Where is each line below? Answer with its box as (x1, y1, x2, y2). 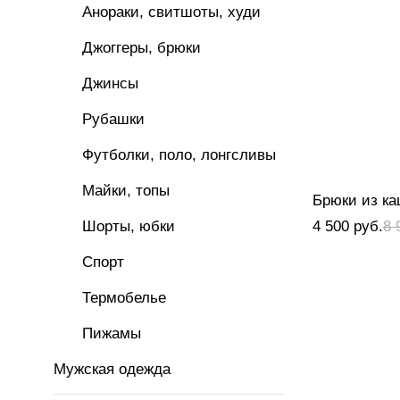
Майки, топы (82, 182, 170, 199)
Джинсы (82, 75, 138, 92)
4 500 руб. (312, 218, 383, 235)
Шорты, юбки (82, 218, 175, 235)
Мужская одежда (54, 361, 171, 378)
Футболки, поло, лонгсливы (82, 146, 276, 163)
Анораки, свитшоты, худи (82, 4, 261, 21)
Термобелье (82, 289, 166, 306)
